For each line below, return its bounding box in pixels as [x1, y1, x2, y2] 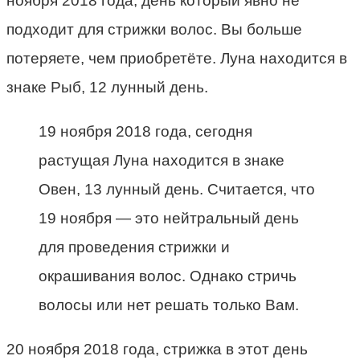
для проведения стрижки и [39, 239, 230, 256]
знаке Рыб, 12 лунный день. [6, 79, 208, 96]
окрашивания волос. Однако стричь [39, 268, 297, 285]
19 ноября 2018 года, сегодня [39, 123, 252, 141]
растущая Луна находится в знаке [39, 152, 284, 170]
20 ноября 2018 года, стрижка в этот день [6, 341, 308, 358]
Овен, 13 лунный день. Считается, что [39, 181, 315, 198]
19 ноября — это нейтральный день [39, 210, 299, 227]
